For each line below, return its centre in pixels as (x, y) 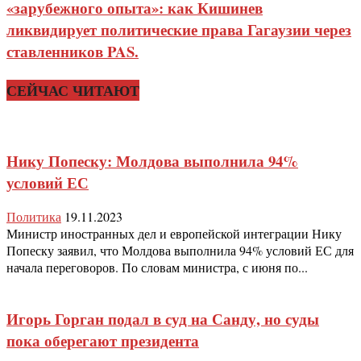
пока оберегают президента (103, 340)
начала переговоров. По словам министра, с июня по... (157, 268)
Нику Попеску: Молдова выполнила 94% (152, 160)
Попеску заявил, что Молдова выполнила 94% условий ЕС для (180, 251)
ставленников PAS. (73, 52)
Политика (34, 217)
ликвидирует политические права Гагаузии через (179, 30)
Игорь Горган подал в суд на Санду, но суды (163, 318)
